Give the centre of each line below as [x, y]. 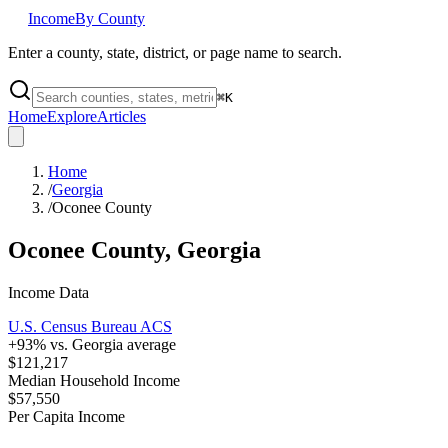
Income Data [48, 292]
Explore [72, 116]
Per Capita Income [66, 416]
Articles [121, 116]
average [149, 344]
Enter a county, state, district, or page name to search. [175, 52]
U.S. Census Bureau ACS [90, 326]
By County [110, 18]
